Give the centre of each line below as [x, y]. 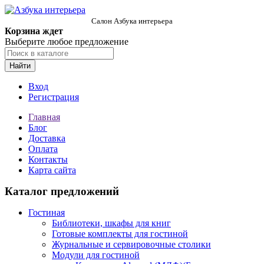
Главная [44, 117]
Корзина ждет [34, 31]
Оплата [43, 149]
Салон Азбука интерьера [132, 21]
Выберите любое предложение [67, 42]
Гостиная [47, 212]
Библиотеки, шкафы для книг [111, 223]
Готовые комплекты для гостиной [120, 234]
